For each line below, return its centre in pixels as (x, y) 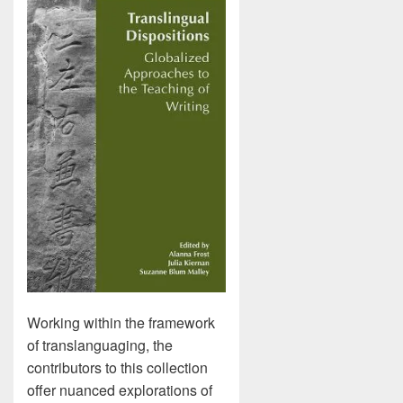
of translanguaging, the (100, 345)
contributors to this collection (117, 368)
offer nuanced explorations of (120, 390)
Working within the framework (121, 323)
